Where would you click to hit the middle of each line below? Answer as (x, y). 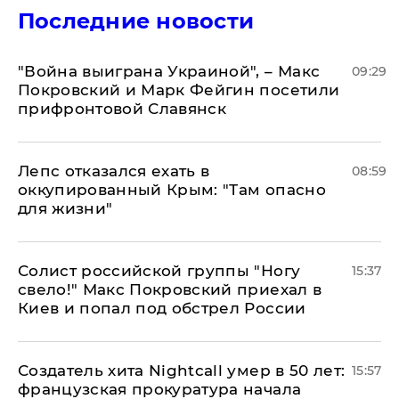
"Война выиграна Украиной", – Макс (169, 71)
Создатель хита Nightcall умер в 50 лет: (182, 370)
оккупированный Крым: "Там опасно (172, 189)
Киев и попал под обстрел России (162, 308)
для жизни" (65, 208)
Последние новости (136, 20)
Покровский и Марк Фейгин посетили (179, 90)
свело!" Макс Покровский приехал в (170, 289)
